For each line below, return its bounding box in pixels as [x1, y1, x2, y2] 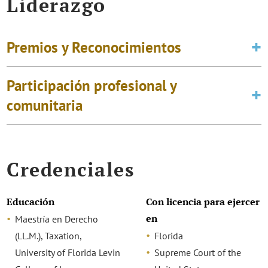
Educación [7, 195, 55, 208]
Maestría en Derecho [15, 212, 99, 225]
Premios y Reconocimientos [7, 38, 182, 57]
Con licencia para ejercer [145, 195, 260, 208]
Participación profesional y [7, 76, 177, 96]
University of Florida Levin [15, 246, 121, 258]
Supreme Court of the [154, 246, 241, 258]
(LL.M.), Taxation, [15, 229, 82, 242]
